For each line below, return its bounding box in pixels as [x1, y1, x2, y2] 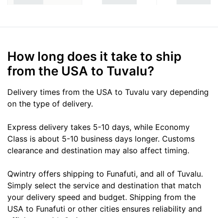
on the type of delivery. [7, 98, 93, 109]
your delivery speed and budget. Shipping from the [7, 192, 196, 202]
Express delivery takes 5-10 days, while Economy [7, 122, 190, 132]
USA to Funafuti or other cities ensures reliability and [7, 203, 202, 214]
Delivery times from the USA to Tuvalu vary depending [7, 87, 209, 97]
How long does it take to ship [7, 48, 182, 64]
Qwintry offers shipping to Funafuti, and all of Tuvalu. [7, 168, 203, 179]
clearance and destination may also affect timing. [7, 145, 189, 155]
